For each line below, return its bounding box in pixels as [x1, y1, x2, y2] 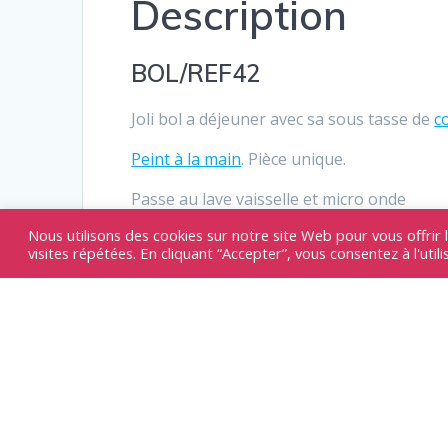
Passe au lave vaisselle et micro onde [131, 188, 407, 211]
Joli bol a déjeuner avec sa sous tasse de [131, 108, 435, 131]
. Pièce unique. [241, 148, 347, 171]
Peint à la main [131, 148, 242, 171]
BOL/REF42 [131, 58, 261, 89]
